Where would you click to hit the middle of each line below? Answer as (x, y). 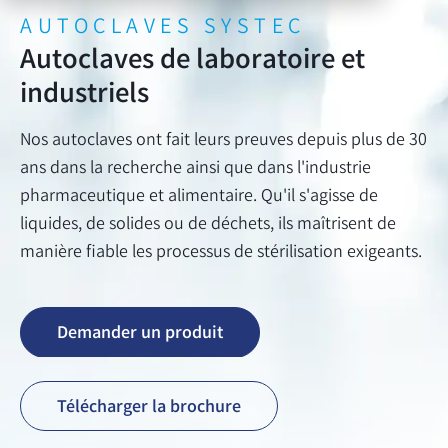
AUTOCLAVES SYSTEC (163, 28)
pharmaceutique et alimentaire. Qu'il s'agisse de (199, 196)
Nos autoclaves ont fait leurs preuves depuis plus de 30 (223, 140)
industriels (84, 95)
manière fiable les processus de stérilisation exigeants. (221, 252)
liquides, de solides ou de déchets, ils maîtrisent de (208, 224)
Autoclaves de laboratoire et (192, 61)
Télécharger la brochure (149, 408)
